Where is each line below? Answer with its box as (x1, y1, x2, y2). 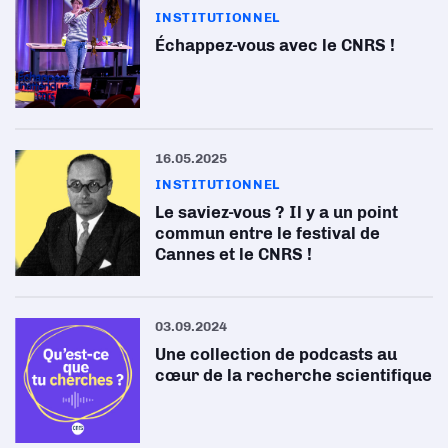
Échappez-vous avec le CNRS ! (155, 35, 396, 55)
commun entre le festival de (155, 223, 381, 244)
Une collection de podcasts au (155, 343, 398, 364)
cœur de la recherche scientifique (155, 364, 433, 385)
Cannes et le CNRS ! (155, 244, 313, 265)
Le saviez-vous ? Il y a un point (155, 202, 399, 223)
